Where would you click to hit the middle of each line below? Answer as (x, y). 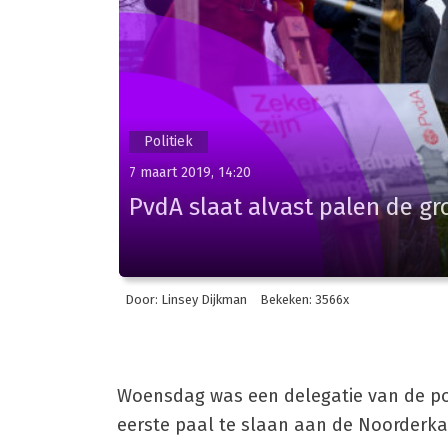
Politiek (168, 141)
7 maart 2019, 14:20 (190, 172)
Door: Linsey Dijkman (185, 299)
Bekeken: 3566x (304, 299)
